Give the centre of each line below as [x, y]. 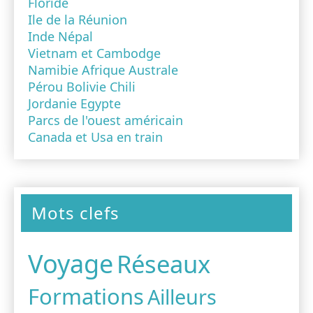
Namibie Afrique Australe [103, 70]
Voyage [71, 264]
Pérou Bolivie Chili [82, 87]
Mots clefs [75, 213]
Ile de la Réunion [78, 20]
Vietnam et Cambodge [94, 53]
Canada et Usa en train [95, 137]
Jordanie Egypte [74, 104]
